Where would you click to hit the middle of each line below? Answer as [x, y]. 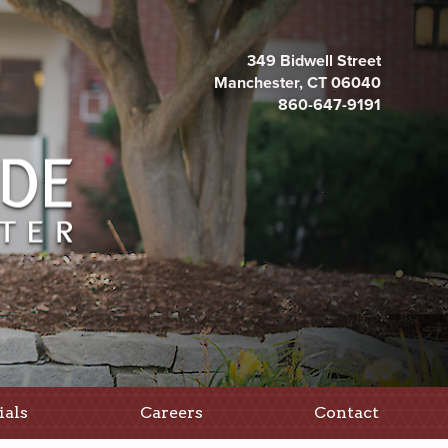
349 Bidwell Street [313, 61]
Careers [171, 412]
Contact [346, 412]
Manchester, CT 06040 [297, 83]
